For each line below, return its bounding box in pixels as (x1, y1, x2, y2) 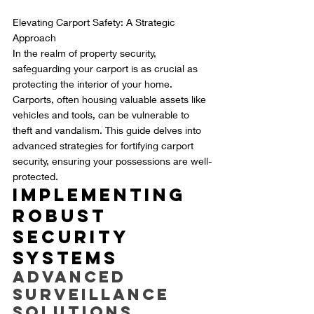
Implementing (13, 184, 193, 207)
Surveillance (13, 285, 177, 305)
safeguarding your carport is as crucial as (13, 62, 200, 75)
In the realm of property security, (13, 47, 159, 60)
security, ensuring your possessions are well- (13, 155, 212, 168)
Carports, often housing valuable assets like (13, 93, 209, 106)
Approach (13, 32, 56, 44)
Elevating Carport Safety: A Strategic (13, 16, 178, 29)
